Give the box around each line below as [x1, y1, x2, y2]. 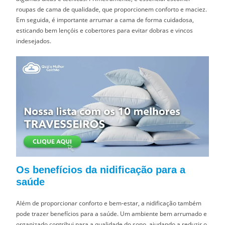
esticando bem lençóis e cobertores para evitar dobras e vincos [16, 26, 193, 35]
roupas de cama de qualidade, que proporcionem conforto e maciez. [16, 5, 207, 14]
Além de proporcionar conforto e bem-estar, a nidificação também [16, 198, 202, 207]
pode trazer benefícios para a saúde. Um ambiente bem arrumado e [16, 209, 207, 218]
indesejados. [16, 36, 52, 45]
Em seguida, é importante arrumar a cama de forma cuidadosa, [16, 15, 194, 24]
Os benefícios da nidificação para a [16, 164, 186, 175]
